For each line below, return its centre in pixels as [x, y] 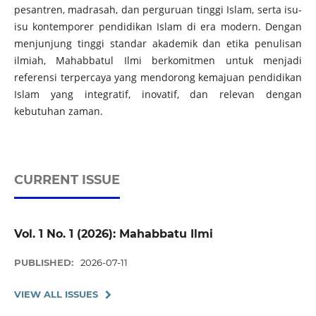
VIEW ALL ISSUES [56, 294]
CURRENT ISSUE [67, 180]
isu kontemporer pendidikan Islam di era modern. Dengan [158, 26]
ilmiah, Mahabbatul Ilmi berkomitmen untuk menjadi [158, 60]
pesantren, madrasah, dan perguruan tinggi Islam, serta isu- [158, 10]
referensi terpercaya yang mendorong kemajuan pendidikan [158, 77]
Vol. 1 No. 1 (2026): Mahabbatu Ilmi [113, 234]
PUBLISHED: [45, 263]
